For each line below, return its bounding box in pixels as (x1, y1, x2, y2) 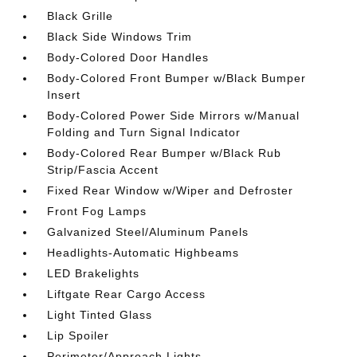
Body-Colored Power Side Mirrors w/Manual (47, 109, 300, 122)
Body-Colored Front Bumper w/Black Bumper (47, 72, 307, 84)
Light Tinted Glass (47, 308, 153, 321)
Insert (47, 88, 81, 101)
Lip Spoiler (47, 329, 110, 342)
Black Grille (47, 10, 114, 22)
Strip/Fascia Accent (47, 163, 159, 176)
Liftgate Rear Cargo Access (47, 288, 206, 300)
